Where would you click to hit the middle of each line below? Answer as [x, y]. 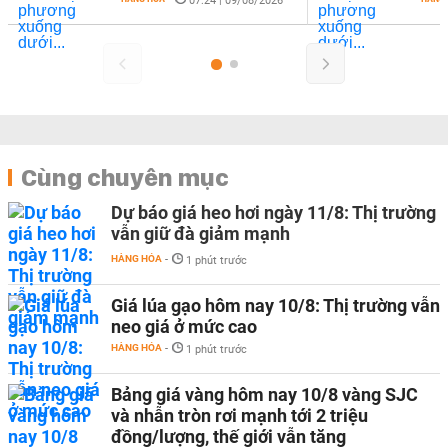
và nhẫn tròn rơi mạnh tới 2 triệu [239, 415]
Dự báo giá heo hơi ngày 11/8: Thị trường [273, 212]
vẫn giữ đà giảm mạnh [200, 233]
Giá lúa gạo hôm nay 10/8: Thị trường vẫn [275, 305]
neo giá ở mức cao [184, 326]
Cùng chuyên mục [125, 176]
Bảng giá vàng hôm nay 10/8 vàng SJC [264, 394]
